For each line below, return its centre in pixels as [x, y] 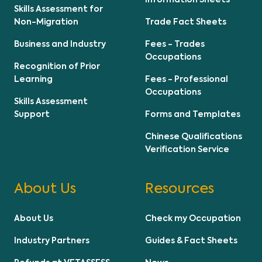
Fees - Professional [187, 79]
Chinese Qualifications [194, 137]
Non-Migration [46, 22]
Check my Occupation [193, 218]
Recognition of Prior [57, 66]
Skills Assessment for [58, 9]
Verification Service [187, 149]
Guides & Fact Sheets [191, 241]
